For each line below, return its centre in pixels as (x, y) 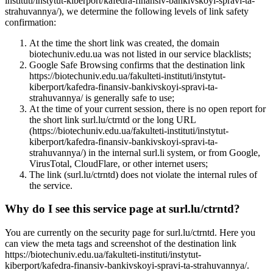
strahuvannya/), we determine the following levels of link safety (127, 11)
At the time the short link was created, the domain (124, 43)
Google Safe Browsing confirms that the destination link (137, 65)
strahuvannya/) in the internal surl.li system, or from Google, (145, 152)
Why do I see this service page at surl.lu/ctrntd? (122, 209)
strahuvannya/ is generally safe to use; (102, 97)
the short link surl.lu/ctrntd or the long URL (112, 119)
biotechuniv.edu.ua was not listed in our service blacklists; (140, 54)
